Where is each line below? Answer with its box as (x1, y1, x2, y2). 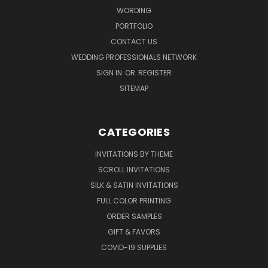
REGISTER (138, 67, 172, 78)
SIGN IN (96, 67, 124, 78)
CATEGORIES (98, 124, 170, 139)
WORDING (117, 5, 151, 16)
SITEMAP (120, 83, 148, 93)
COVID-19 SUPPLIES (101, 242, 167, 252)
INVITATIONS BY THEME (95, 148, 173, 159)
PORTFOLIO (115, 20, 153, 31)
